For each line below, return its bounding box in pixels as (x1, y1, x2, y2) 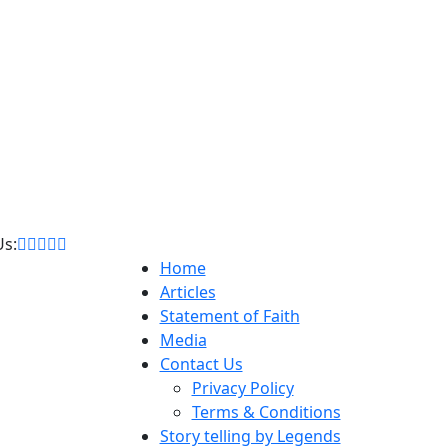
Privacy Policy (191, 376, 294, 399)
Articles (159, 280, 216, 303)
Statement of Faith (159, 304, 300, 327)
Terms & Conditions (191, 400, 341, 423)
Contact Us (159, 352, 243, 375)
